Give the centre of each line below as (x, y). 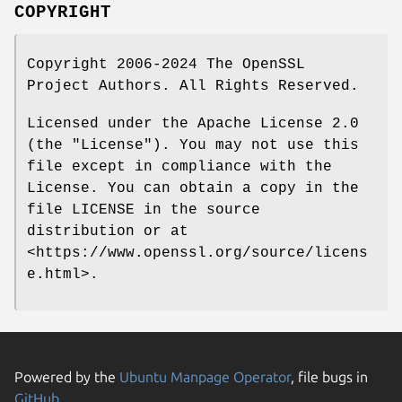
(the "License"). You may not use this (193, 145)
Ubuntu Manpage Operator (205, 376)
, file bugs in (329, 376)
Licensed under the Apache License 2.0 (193, 123)
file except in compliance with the (179, 166)
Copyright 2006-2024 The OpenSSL (166, 64)
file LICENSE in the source (144, 210)
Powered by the (67, 376)
